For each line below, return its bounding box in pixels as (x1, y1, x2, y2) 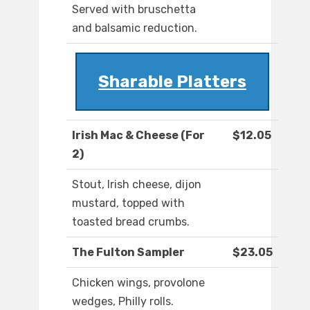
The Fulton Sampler (72, 246, 185, 259)
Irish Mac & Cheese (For (72, 129, 205, 143)
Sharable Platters (98, 72, 246, 92)
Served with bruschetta (72, 3, 196, 17)
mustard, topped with (72, 197, 185, 210)
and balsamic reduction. (72, 21, 197, 35)
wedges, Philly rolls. (72, 295, 174, 309)
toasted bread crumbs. (72, 215, 190, 229)
